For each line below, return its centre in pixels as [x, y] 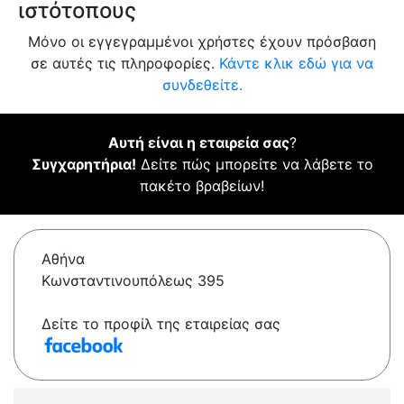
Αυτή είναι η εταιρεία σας [198, 143]
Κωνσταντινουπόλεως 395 [133, 281]
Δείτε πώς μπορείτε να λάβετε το [254, 165]
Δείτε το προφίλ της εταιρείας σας [161, 324]
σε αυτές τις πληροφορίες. [125, 64]
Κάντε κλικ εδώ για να [296, 64]
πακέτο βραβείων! [202, 186]
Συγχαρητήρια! [83, 165]
